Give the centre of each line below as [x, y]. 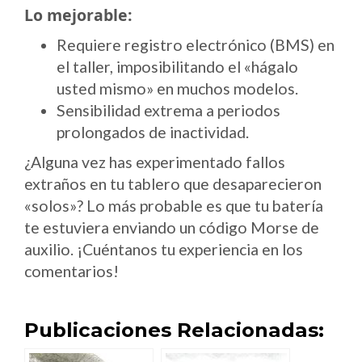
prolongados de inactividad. [153, 132]
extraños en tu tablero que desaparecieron [173, 183]
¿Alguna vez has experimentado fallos [155, 162]
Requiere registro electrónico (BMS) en [196, 44]
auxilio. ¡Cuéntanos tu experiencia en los [164, 249]
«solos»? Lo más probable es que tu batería [174, 205]
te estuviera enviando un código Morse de [172, 227]
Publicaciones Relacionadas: [174, 330]
